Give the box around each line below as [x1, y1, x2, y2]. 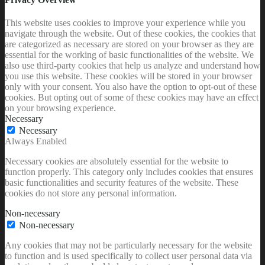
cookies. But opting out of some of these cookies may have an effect [5, 92, 258, 102]
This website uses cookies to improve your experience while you [5, 17, 245, 28]
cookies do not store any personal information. [5, 188, 177, 198]
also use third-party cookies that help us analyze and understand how [5, 60, 260, 70]
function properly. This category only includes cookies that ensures [5, 166, 253, 177]
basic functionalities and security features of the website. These [5, 177, 238, 188]
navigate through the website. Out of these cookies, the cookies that [5, 28, 256, 38]
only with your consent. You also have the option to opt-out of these [5, 81, 257, 92]
